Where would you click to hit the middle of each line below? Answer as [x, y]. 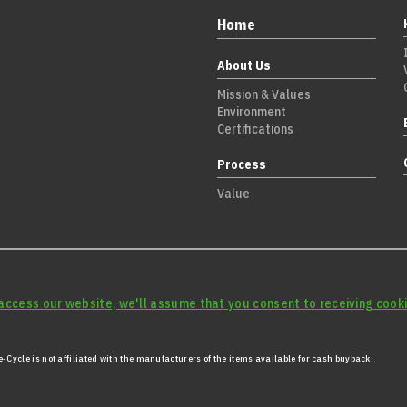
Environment [252, 111]
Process [242, 164]
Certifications [255, 129]
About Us [244, 65]
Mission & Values [264, 94]
